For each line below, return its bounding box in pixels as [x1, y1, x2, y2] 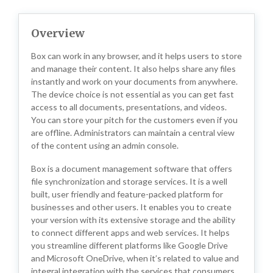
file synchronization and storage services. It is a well [31, 176, 227, 186]
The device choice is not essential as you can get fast [31, 89, 234, 99]
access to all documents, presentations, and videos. [31, 102, 227, 112]
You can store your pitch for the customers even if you [31, 115, 238, 125]
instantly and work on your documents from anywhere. [31, 76, 238, 87]
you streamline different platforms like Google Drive [31, 240, 228, 250]
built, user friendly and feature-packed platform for [31, 189, 223, 199]
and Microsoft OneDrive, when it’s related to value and [31, 253, 239, 263]
